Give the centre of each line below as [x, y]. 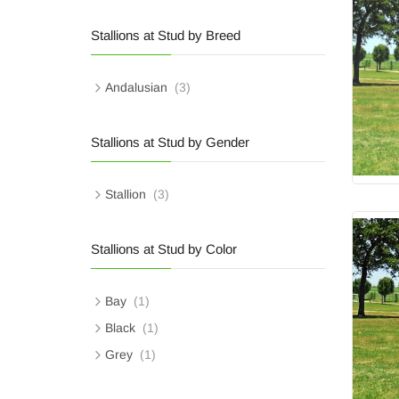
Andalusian [136, 87]
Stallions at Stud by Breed [166, 35]
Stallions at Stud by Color [164, 248]
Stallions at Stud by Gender [170, 142]
